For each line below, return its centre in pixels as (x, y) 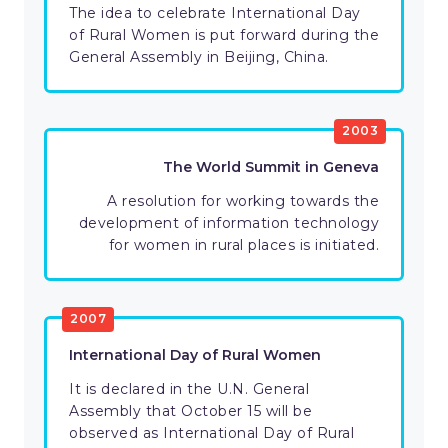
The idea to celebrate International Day (215, 13)
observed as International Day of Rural (211, 433)
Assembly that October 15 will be (190, 411)
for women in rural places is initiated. (243, 245)
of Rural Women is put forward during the (224, 35)
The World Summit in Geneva (271, 167)
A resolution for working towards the (243, 201)
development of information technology (228, 223)
